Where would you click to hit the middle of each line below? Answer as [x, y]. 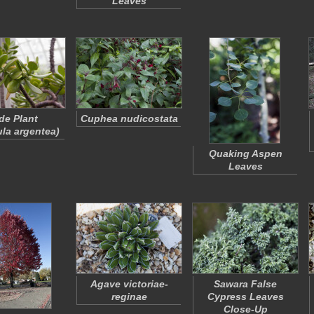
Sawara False [245, 284]
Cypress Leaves [245, 296]
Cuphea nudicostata [129, 118]
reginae [129, 296]
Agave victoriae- [129, 284]
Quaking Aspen [245, 153]
